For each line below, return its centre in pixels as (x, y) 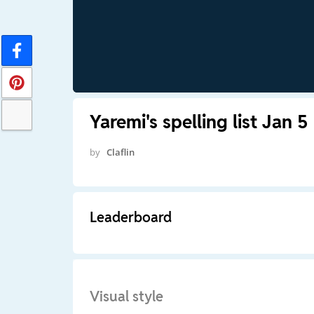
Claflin (120, 152)
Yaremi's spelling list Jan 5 (198, 122)
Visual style (126, 296)
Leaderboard (130, 217)
